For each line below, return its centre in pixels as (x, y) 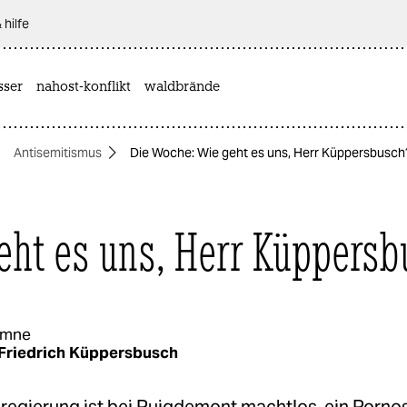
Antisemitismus (58, 153)
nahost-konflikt (84, 87)
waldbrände (182, 87)
